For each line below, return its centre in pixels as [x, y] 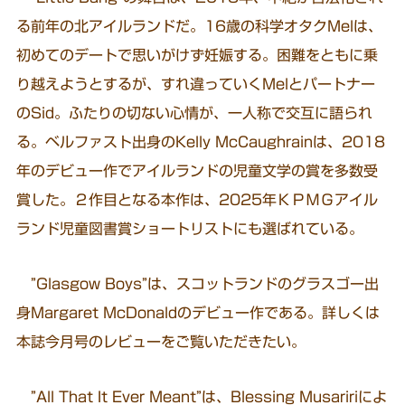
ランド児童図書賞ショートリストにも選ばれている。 [190, 229]
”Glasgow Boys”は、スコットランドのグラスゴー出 [198, 284]
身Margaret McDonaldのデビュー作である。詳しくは [198, 313]
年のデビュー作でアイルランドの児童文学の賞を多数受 [198, 171]
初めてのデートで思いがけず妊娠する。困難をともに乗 [198, 56]
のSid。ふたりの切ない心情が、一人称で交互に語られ [195, 113]
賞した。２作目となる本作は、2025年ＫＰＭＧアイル [198, 200]
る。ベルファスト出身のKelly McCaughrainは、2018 [201, 142]
